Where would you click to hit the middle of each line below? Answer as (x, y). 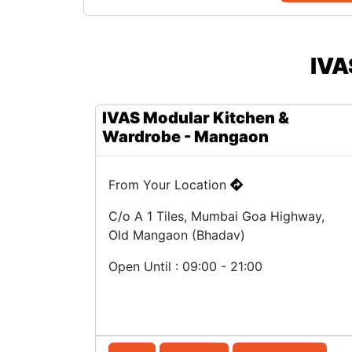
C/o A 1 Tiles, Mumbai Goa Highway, (216, 216)
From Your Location (169, 185)
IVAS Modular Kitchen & (196, 118)
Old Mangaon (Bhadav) (177, 235)
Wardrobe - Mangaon (185, 137)
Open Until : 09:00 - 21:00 (185, 266)
